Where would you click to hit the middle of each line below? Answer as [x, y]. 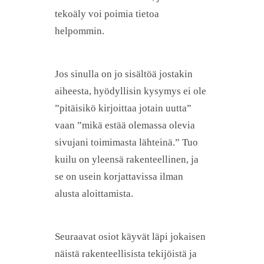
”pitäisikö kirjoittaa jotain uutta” [123, 108]
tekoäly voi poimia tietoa [107, 14]
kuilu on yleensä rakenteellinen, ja [127, 160]
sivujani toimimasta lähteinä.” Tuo [126, 143]
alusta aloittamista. [94, 194]
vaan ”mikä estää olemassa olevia [125, 126]
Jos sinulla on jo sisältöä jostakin [124, 74]
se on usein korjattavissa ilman [119, 177]
